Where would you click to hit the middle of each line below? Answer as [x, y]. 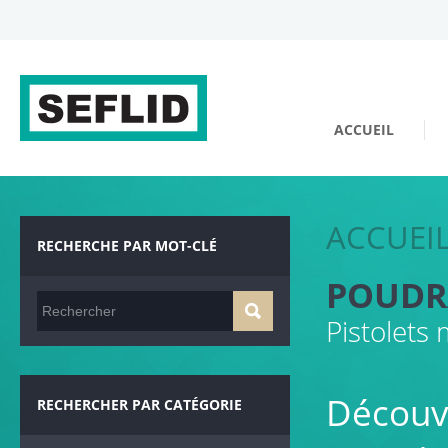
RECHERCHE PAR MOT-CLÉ [126, 245]
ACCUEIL [363, 129]
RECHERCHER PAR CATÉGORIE [139, 404]
